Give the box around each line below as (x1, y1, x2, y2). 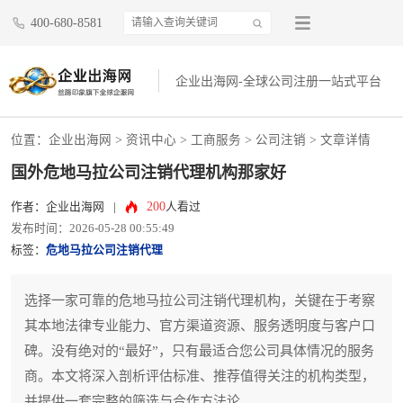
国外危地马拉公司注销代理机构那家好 (11, 164, 286, 183)
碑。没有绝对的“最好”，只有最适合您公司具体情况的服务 (24, 344, 374, 359)
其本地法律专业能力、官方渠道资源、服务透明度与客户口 (24, 318, 375, 334)
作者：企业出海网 (11, 201, 104, 214)
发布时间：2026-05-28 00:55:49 (11, 222, 175, 236)
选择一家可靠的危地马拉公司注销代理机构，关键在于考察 (24, 293, 375, 309)
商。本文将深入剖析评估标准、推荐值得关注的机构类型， (24, 369, 375, 384)
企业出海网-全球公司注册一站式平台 (175, 75, 382, 89)
